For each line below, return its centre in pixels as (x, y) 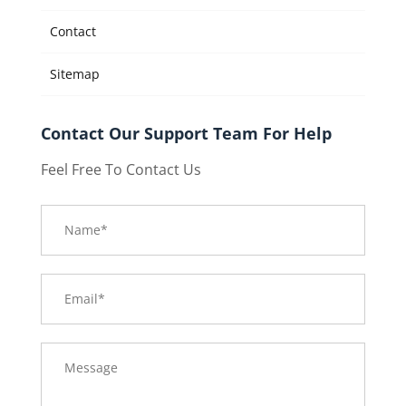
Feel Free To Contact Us (121, 169)
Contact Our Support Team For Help (186, 133)
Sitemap (74, 73)
